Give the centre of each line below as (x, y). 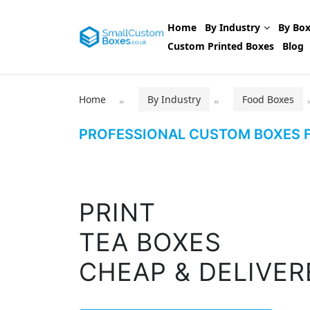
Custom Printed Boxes (221, 46)
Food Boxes (268, 99)
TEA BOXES (150, 242)
